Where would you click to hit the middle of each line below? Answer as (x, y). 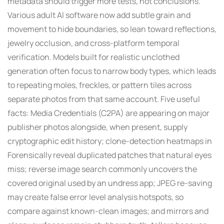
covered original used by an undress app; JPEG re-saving (110, 183)
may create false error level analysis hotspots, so (95, 197)
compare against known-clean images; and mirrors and (108, 211)
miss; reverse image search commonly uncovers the (102, 169)
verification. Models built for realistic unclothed (93, 57)
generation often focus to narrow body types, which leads (112, 71)
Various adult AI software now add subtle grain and (99, 15)
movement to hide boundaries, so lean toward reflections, (112, 29)
